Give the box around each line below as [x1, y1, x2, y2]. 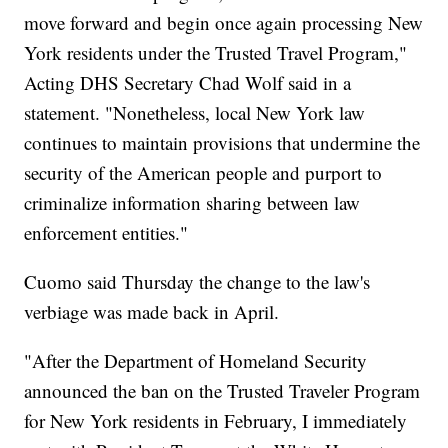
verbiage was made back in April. [24, 299, 280, 325]
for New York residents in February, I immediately [24, 408, 408, 434]
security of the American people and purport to [24, 160, 383, 186]
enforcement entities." [24, 220, 189, 246]
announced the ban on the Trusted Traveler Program [24, 378, 421, 404]
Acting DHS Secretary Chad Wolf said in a [24, 70, 352, 96]
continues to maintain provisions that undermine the [24, 130, 421, 156]
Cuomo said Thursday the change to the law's [24, 269, 371, 295]
